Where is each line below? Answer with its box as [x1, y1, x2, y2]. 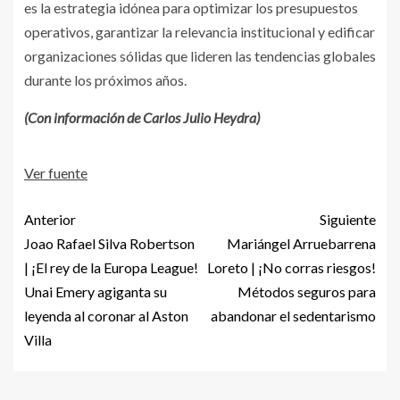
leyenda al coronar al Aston [24, 307, 188, 325]
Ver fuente [24, 164, 87, 182]
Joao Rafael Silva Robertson [24, 235, 195, 253]
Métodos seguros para [237, 283, 376, 301]
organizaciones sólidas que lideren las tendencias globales [24, 47, 376, 65]
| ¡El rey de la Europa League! [24, 259, 198, 277]
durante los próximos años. [24, 71, 187, 89]
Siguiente [320, 211, 376, 229]
